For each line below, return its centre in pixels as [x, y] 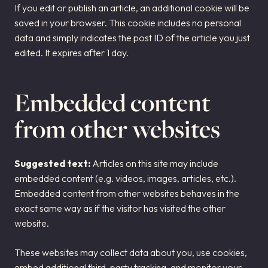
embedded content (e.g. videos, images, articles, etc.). [125, 178]
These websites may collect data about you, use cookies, [131, 252]
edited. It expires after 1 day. [71, 53]
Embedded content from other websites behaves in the [127, 193]
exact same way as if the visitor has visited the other [120, 208]
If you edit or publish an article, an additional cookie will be [132, 8]
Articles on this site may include [155, 163]
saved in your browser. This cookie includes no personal [128, 23]
